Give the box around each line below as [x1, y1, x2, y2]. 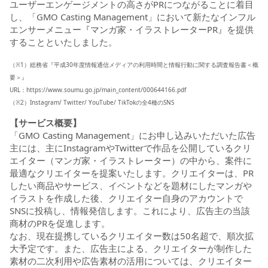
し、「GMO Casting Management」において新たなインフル [10, 10, 255, 23]
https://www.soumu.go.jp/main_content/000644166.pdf [26, 85, 186, 94]
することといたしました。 [10, 35, 117, 48]
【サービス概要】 [10, 116, 81, 129]
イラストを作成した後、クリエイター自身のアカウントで [10, 191, 243, 204]
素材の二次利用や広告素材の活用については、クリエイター [10, 254, 252, 267]
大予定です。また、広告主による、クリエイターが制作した [10, 242, 252, 254]
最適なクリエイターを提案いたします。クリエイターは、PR [10, 166, 254, 179]
